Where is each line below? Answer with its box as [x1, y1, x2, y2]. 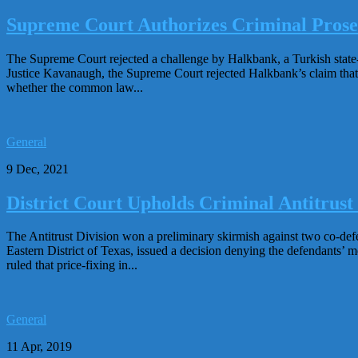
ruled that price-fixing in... [6, 258, 137, 272]
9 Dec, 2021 [6, 161, 69, 176]
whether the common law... [6, 80, 143, 94]
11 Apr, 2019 [6, 340, 72, 354]
